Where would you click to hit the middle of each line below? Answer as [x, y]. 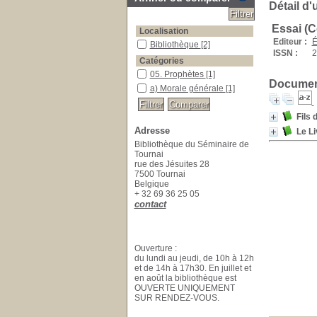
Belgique [152, 184]
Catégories [161, 60]
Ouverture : [155, 248]
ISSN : [285, 53]
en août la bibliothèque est [185, 278]
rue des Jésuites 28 [172, 164]
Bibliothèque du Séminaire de [191, 144]
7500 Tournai [160, 174]
